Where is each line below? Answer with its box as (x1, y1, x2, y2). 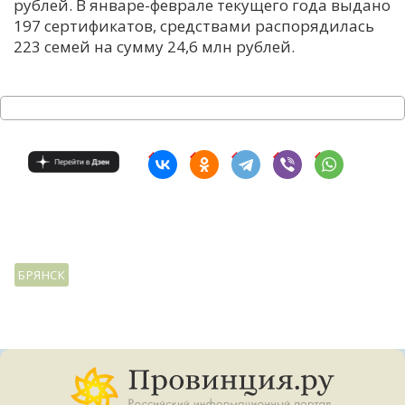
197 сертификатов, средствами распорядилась (14, 15, 374, 36)
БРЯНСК (18, 267, 66, 283)
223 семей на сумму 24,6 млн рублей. (14, 36, 295, 57)
